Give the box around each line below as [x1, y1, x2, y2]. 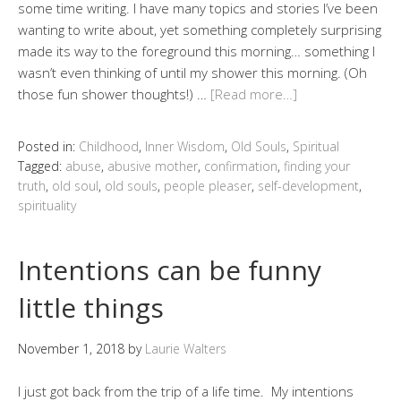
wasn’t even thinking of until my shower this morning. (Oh [18, 64, 367, 82]
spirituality [18, 197, 76, 215]
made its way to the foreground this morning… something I [18, 42, 375, 61]
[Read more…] [210, 85, 297, 104]
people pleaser [164, 177, 252, 195]
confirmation [204, 158, 277, 175]
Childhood [79, 138, 139, 156]
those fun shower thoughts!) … [18, 85, 210, 104]
